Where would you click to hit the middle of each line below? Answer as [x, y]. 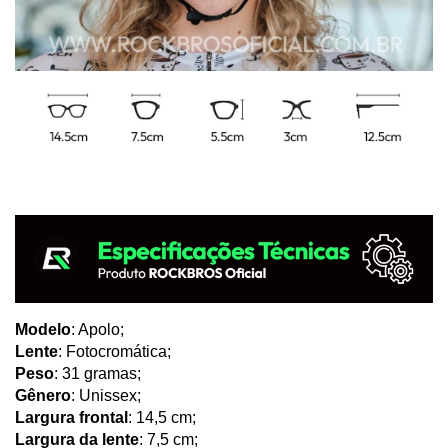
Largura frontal [71, 417]
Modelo [43, 329]
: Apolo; [97, 329]
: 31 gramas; [97, 373]
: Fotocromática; [114, 351]
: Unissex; [106, 395]
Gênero [43, 395]
